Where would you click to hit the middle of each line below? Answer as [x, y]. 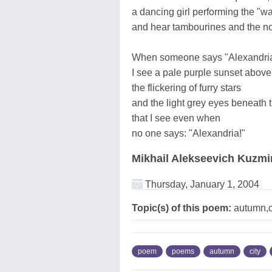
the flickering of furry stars [186, 87]
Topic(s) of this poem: [182, 208]
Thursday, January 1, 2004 [201, 184]
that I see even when [176, 118]
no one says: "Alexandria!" [189, 133]
